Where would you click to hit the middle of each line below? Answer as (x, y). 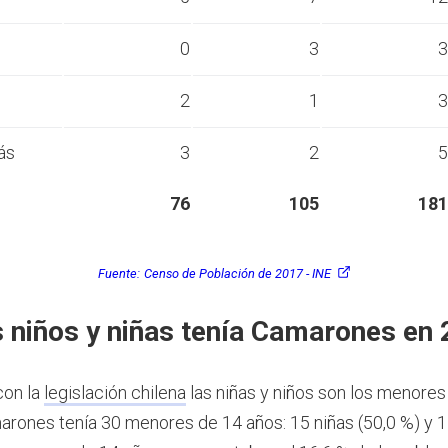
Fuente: (118, 273)
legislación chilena (115, 393)
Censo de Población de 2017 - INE (237, 273)
